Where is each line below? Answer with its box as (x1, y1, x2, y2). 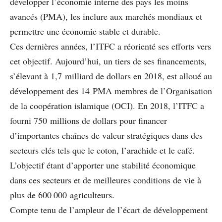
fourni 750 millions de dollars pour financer (10, 114, 167, 126)
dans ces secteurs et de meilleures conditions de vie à (10, 173, 201, 186)
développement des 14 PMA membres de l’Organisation (10, 84, 212, 97)
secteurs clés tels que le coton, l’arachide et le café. (10, 144, 195, 156)
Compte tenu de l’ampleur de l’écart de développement (10, 203, 208, 216)
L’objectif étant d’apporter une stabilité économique (10, 159, 196, 171)
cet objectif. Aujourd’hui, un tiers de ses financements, (10, 55, 207, 67)
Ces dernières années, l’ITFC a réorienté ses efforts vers (10, 40, 211, 52)
